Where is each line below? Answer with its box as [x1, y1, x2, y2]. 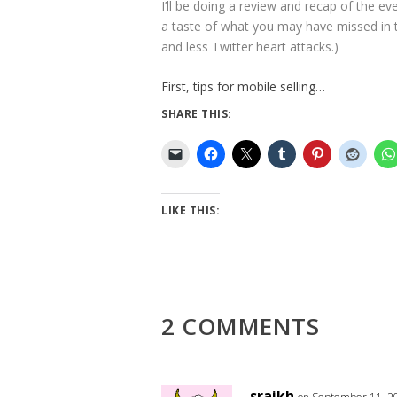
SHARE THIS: [161, 106, 232, 122]
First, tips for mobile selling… [161, 78, 325, 96]
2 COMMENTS [161, 310, 319, 343]
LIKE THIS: [161, 203, 220, 219]
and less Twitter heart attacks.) [161, 38, 339, 56]
